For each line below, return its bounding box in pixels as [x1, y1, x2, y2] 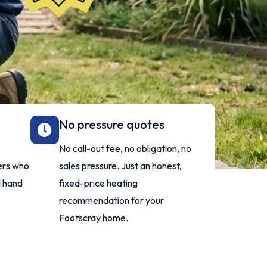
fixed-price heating [59, 177, 138, 189]
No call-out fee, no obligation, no [59, 142, 192, 154]
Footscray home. [59, 212, 129, 223]
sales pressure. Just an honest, [59, 160, 182, 172]
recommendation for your [59, 194, 164, 206]
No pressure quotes [59, 117, 165, 132]
